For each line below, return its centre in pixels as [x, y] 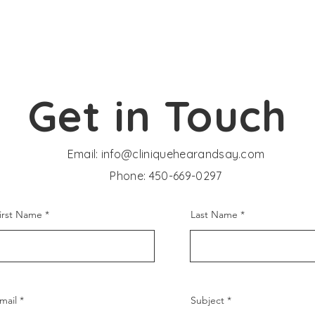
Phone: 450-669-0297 [166, 176]
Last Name [214, 214]
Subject [207, 300]
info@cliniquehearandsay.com [183, 154]
